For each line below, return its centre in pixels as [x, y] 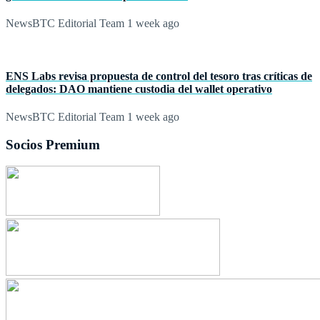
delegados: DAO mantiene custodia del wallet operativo [139, 89]
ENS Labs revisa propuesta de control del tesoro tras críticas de [159, 76]
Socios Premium [53, 144]
